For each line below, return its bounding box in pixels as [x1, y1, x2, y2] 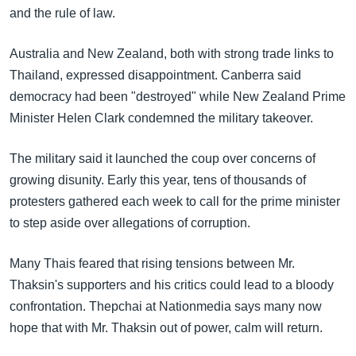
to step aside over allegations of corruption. [10, 216, 250, 230]
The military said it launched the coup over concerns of [10, 152, 315, 165]
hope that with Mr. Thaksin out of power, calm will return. [10, 321, 323, 335]
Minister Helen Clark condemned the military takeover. [10, 111, 313, 125]
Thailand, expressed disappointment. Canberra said [10, 68, 301, 82]
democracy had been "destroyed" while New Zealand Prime [10, 90, 346, 103]
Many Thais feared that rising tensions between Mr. [10, 257, 295, 270]
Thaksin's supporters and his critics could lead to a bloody [10, 278, 334, 292]
